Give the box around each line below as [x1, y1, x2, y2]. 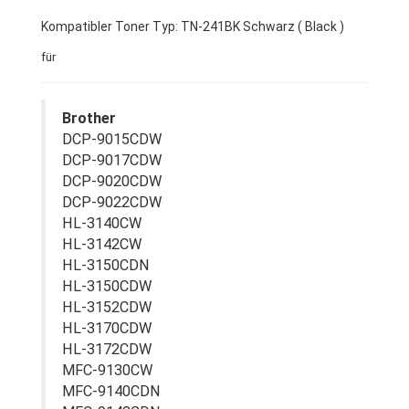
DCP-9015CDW [62, 131, 162, 148]
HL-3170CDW [62, 320, 152, 337]
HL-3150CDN [62, 257, 150, 274]
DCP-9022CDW [62, 194, 162, 211]
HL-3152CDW [62, 299, 152, 316]
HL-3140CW [62, 215, 142, 232]
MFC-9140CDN [62, 383, 161, 400]
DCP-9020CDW [62, 173, 162, 190]
